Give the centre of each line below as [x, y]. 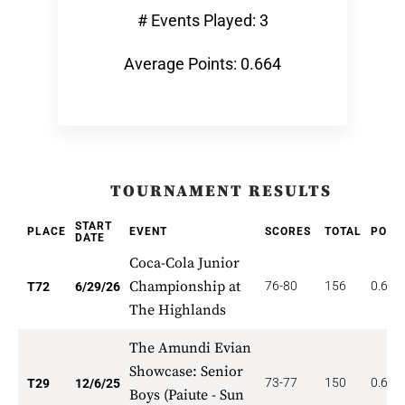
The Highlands [178, 310]
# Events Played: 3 [202, 20]
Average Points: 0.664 [202, 64]
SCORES [288, 231]
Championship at [185, 287]
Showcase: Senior [186, 372]
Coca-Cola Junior [184, 263]
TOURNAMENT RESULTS [221, 191]
